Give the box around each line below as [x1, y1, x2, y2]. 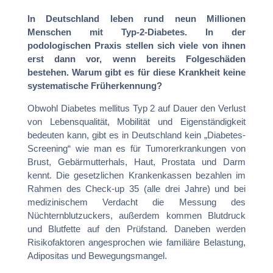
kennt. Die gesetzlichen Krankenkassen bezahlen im [27, 169, 246, 180]
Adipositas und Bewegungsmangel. [27, 250, 167, 261]
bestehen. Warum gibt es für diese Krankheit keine [27, 66, 246, 77]
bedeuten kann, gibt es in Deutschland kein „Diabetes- [27, 129, 246, 140]
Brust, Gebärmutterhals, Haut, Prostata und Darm [27, 156, 246, 167]
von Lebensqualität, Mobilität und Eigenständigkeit [27, 116, 246, 127]
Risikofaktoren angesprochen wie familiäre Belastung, [27, 236, 246, 247]
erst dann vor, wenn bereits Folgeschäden [27, 53, 246, 64]
